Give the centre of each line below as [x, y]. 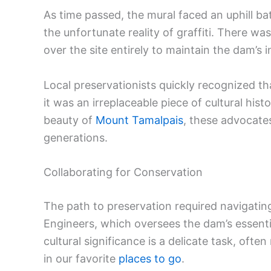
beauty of [70, 120]
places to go [150, 259]
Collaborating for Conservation [123, 172]
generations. [76, 137]
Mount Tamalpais [139, 120]
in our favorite [81, 259]
